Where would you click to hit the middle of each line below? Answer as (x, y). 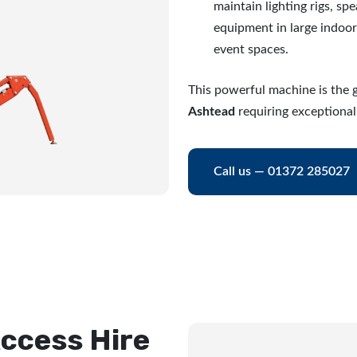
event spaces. (251, 49)
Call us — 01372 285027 (282, 171)
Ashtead (212, 112)
